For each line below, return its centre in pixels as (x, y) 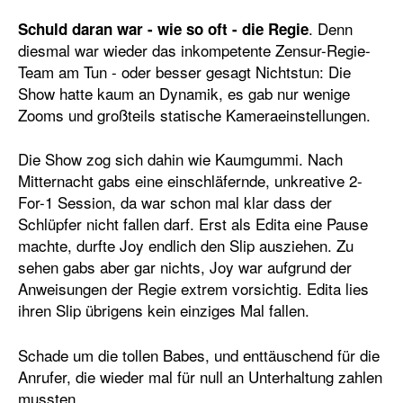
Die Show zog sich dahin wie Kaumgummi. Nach (180, 159)
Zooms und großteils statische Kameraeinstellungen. (194, 114)
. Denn (331, 28)
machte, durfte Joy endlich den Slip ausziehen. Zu (186, 246)
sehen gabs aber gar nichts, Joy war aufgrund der (185, 267)
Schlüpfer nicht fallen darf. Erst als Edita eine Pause (193, 224)
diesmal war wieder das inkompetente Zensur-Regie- (194, 49)
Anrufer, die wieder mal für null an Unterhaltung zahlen (200, 376)
